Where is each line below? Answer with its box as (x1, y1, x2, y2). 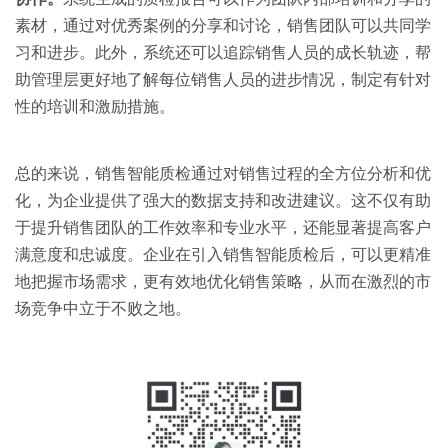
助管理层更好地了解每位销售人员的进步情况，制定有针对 (15, 71, 431, 89)
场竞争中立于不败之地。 (15, 300, 191, 318)
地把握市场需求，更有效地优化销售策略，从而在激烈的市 (15, 273, 431, 291)
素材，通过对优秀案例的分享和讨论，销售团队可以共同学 (15, 17, 431, 35)
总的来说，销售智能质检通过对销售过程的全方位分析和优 (15, 165, 431, 183)
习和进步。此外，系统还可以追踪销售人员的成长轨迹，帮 (15, 44, 431, 62)
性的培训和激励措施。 (15, 98, 175, 116)
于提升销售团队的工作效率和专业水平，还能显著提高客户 (15, 219, 431, 237)
